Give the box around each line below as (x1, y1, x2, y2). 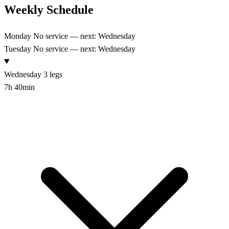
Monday (4, 31, 31, 40)
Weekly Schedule (4, 3, 94, 16)
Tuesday (4, 44, 31, 53)
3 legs (43, 70, 62, 79)
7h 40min (4, 82, 35, 91)
